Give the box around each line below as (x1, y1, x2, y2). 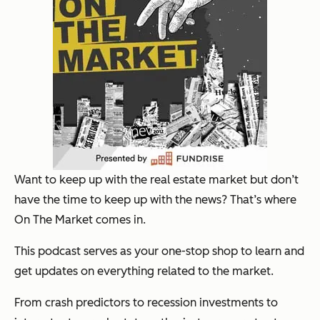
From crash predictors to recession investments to (14, 295, 278, 309)
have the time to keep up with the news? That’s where (14, 192, 296, 206)
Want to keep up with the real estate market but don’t (14, 172, 299, 186)
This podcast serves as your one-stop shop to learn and (14, 244, 304, 258)
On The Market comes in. (14, 212, 146, 226)
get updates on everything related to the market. (14, 264, 274, 278)
